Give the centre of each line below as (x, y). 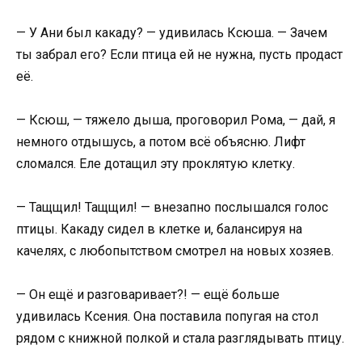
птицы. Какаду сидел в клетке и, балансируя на (159, 229)
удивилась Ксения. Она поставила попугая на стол (167, 317)
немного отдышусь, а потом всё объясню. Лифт (161, 141)
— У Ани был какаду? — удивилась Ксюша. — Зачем (172, 32)
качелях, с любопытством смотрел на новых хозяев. (175, 250)
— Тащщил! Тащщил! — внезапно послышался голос (172, 207)
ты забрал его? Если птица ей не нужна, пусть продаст (179, 54)
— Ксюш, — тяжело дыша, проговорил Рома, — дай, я (176, 120)
